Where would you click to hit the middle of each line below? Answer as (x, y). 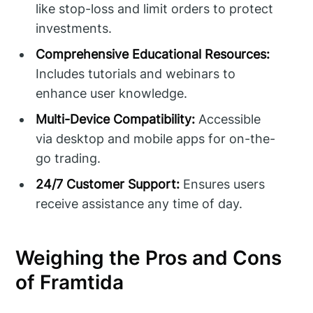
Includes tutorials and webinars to (136, 74)
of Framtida (70, 283)
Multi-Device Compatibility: (116, 119)
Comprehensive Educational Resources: (153, 54)
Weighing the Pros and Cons (149, 258)
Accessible (228, 119)
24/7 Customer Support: (108, 184)
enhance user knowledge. (112, 94)
